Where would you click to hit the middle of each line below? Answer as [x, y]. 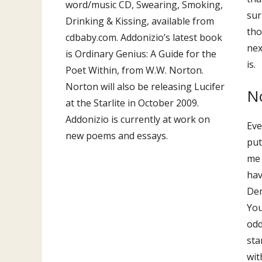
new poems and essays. [117, 136]
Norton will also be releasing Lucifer [145, 87]
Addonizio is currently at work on [138, 119]
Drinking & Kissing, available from [140, 21]
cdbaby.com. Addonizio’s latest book [144, 37]
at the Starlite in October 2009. [132, 103]
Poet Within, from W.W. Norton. [135, 70]
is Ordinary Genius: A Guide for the [141, 54]
